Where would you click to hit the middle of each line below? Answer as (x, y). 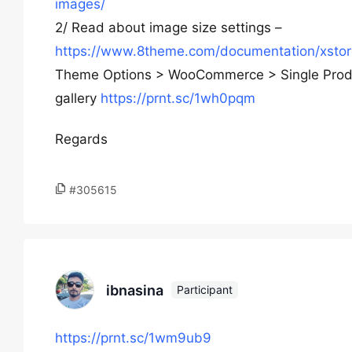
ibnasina (135, 290)
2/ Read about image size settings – (169, 27)
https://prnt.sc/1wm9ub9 (133, 338)
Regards (81, 139)
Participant (205, 290)
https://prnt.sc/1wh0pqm (178, 98)
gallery (78, 98)
